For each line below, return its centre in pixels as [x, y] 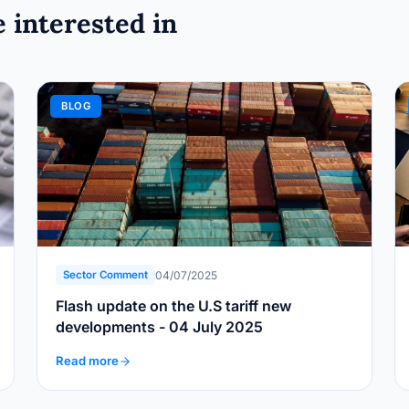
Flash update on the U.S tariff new [173, 306]
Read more [87, 361]
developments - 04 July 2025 [211, 327]
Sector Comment [105, 275]
